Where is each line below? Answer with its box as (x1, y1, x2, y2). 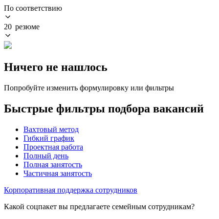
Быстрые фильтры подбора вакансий (4, 102, 204, 115)
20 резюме (4, 22, 40, 31)
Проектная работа (23, 142, 83, 151)
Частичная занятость (23, 169, 92, 177)
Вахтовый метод (23, 125, 79, 133)
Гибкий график (23, 133, 74, 142)
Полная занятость (23, 160, 82, 169)
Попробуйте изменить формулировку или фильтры (4, 83, 174, 92)
